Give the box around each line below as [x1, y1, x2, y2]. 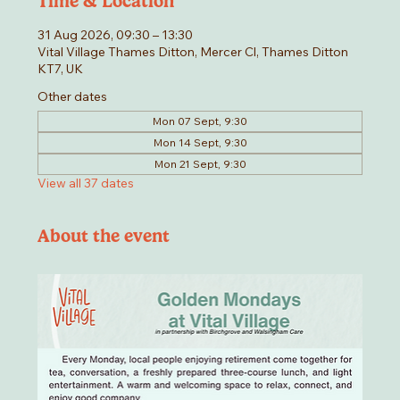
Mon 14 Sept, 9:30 [153, 136, 247, 150]
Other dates [37, 88, 108, 105]
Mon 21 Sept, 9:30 [154, 157, 246, 171]
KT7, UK [37, 61, 84, 78]
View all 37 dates [37, 175, 135, 192]
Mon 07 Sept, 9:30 [153, 114, 247, 129]
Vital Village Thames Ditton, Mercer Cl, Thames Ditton [37, 44, 349, 61]
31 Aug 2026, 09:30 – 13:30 [37, 27, 194, 44]
